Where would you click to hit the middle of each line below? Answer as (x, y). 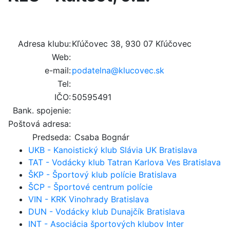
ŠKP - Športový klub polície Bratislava (102, 174)
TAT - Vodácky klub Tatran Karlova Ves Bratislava (124, 162)
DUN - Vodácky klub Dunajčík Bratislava (107, 211)
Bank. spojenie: (42, 110)
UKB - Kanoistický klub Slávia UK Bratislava (113, 150)
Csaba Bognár (101, 137)
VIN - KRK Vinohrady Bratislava (89, 199)
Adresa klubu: (44, 43)
